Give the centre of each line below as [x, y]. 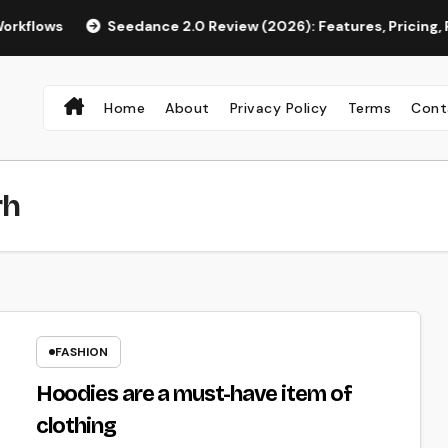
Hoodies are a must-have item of [193, 394]
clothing [75, 426]
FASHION [81, 352]
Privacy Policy [278, 108]
